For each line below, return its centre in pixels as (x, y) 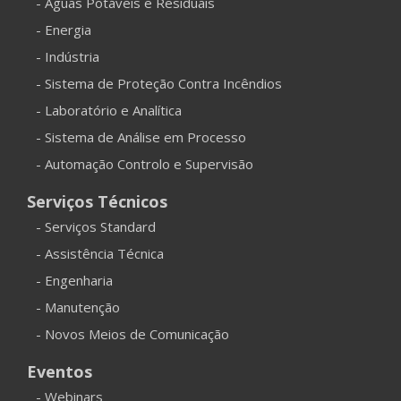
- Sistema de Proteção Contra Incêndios (159, 83)
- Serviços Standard (96, 226)
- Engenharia (74, 280)
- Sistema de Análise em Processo (141, 137)
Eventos (60, 371)
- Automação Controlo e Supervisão (145, 163)
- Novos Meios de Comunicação (132, 333)
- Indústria (68, 56)
